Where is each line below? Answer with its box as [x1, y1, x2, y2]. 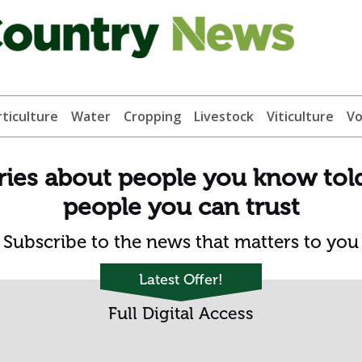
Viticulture [266, 107, 334, 126]
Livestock [193, 107, 254, 126]
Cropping [123, 107, 181, 126]
